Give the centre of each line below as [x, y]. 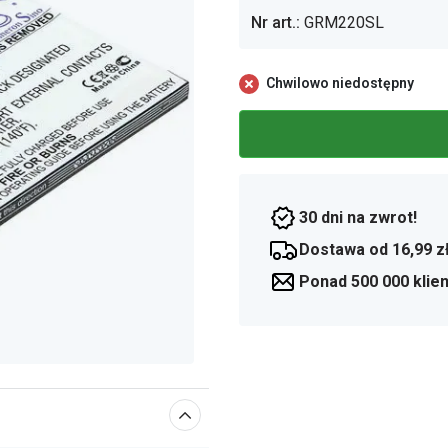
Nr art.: [275, 22]
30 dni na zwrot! [358, 217]
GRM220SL [344, 22]
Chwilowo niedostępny [340, 83]
